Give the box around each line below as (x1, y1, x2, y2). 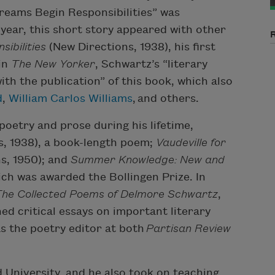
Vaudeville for (156, 137, 226, 149)
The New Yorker (11, 58, 95, 71)
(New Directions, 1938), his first (46, 41, 215, 53)
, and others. (133, 93, 199, 105)
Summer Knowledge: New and (71, 154, 225, 166)
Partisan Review (146, 223, 231, 235)
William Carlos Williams (9, 93, 133, 105)
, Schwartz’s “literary (95, 58, 207, 71)
